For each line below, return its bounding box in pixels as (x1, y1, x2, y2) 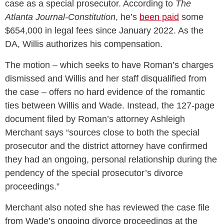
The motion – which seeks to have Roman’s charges (5, 60, 213, 70)
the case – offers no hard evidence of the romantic (5, 87, 205, 97)
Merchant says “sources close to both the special (5, 127, 199, 138)
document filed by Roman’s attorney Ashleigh (5, 114, 185, 124)
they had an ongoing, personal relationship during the (5, 154, 217, 165)
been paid (139, 12, 179, 22)
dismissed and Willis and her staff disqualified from (5, 73, 206, 84)
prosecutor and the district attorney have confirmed (5, 141, 207, 151)
